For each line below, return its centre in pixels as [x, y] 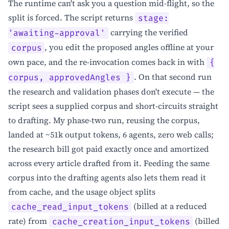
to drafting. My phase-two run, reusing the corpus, [104, 120]
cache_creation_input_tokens [121, 222]
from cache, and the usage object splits [82, 192]
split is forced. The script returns [72, 18]
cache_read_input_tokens [70, 207]
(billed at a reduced [169, 206]
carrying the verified [148, 32]
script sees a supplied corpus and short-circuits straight [113, 106]
